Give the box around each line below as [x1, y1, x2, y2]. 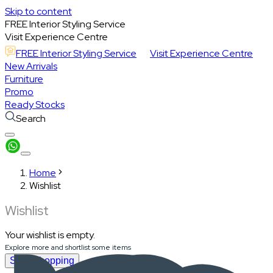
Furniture [5, 73, 43, 85]
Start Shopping [10, 255, 74, 266]
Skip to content [5, 5, 72, 18]
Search [16, 112, 46, 125]
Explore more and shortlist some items [5, 242, 131, 252]
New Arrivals [5, 60, 57, 73]
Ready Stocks [5, 98, 65, 111]
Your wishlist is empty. [5, 228, 95, 241]
